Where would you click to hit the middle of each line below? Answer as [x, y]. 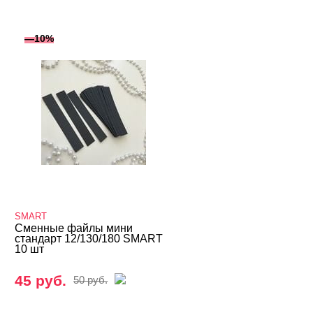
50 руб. [91, 280]
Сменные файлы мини [74, 228]
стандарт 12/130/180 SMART [89, 239]
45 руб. [41, 281]
